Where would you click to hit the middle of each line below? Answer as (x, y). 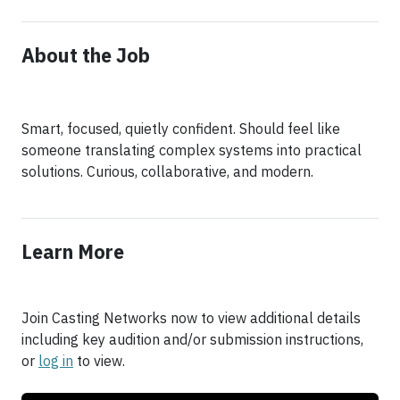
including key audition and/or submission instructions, (192, 340)
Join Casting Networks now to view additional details (191, 318)
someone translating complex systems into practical (192, 150)
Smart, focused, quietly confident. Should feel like (181, 129)
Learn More (73, 252)
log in (56, 361)
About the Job (86, 56)
